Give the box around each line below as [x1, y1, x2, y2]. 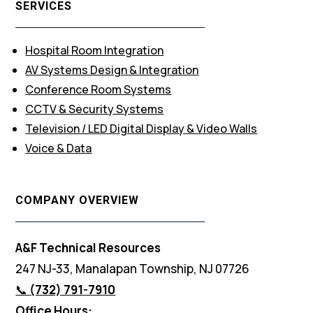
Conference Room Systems [25, 81, 172, 97]
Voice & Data [25, 140, 92, 156]
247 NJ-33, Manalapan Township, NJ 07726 [15, 260, 250, 277]
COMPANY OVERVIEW [15, 193, 140, 207]
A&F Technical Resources [15, 239, 161, 256]
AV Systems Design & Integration [25, 61, 199, 78]
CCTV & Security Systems [25, 101, 164, 117]
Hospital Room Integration [25, 42, 164, 58]
